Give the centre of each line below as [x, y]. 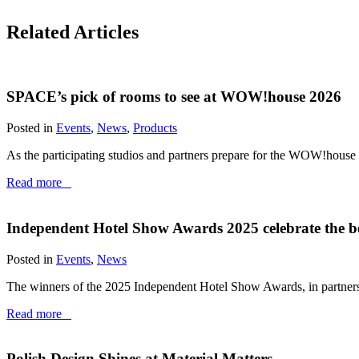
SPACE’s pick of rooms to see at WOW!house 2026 [174, 97]
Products [155, 128]
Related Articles [73, 32]
